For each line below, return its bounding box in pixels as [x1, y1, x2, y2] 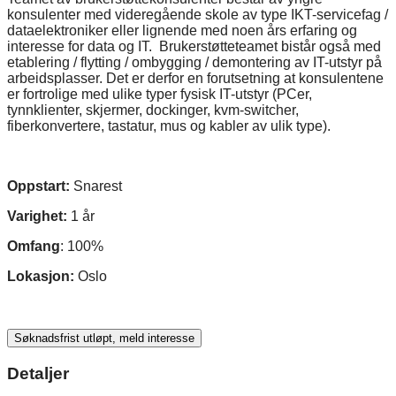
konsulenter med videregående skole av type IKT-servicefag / [7, 6, 388, 22]
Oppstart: [7, 178, 73, 194]
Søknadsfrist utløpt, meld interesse [14, 331, 194, 345]
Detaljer [7, 363, 69, 383]
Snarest [73, 178, 122, 194]
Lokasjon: [7, 268, 78, 284]
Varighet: [7, 208, 71, 224]
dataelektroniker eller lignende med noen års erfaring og [7, 22, 357, 38]
